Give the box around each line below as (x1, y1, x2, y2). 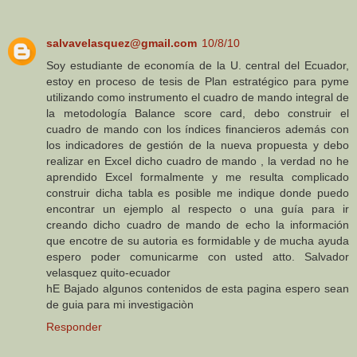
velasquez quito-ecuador (46, 265, 171, 279)
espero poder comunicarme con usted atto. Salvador (46, 249, 349, 263)
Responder (46, 320, 102, 333)
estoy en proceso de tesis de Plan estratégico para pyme (46, 74, 349, 88)
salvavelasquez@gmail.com (46, 36, 197, 49)
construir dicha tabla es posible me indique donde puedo (46, 186, 349, 199)
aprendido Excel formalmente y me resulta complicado (46, 170, 349, 183)
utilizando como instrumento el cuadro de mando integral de (46, 90, 349, 104)
